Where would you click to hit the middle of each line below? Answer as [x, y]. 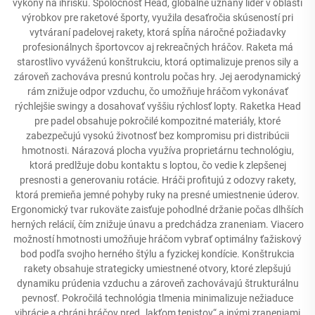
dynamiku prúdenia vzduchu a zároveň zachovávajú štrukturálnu [157, 283]
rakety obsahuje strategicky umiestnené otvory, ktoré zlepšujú [157, 268]
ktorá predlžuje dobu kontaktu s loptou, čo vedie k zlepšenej [157, 165]
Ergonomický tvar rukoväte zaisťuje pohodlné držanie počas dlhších [157, 209]
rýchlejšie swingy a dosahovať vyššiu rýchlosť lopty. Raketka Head [157, 106]
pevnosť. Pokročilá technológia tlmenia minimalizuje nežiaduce [157, 298]
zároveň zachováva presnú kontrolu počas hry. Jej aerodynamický [157, 76]
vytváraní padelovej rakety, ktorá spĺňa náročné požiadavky [157, 32]
